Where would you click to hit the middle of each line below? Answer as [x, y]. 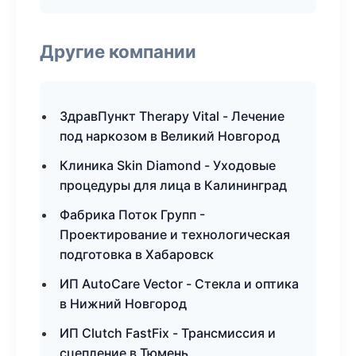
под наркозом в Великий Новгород [170, 136]
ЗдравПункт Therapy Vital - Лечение [172, 116]
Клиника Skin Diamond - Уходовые [168, 165]
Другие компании [118, 51]
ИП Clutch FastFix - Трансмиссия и [168, 333]
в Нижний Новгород [123, 304]
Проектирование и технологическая [175, 234]
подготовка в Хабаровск [137, 254]
